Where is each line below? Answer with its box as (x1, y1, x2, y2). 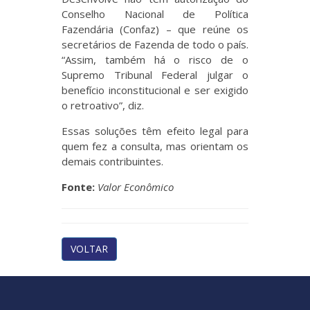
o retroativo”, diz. (62, 98, 144, 112)
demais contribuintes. (62, 154, 163, 168)
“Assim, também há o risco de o (62, 53, 248, 66)
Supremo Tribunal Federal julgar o (62, 68, 248, 82)
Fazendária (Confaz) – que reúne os (62, 22, 248, 36)
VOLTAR (71, 242, 108, 255)
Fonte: (62, 180, 95, 194)
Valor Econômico (98, 180, 174, 194)
